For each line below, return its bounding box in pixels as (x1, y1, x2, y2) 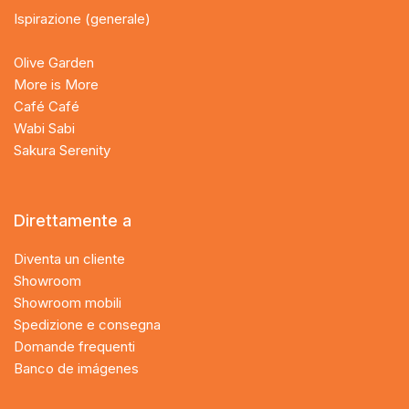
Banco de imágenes (14, 359, 139, 377)
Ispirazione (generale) (14, 9, 151, 27)
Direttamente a (14, 210, 131, 230)
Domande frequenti (14, 337, 135, 355)
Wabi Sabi (14, 119, 75, 137)
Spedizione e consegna (14, 315, 161, 333)
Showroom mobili (14, 293, 121, 311)
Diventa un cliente (14, 249, 125, 267)
